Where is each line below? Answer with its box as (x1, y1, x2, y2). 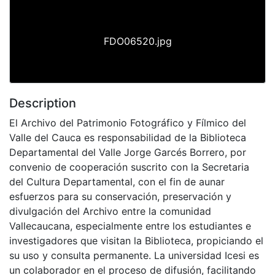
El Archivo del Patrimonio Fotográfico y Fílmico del (9, 116, 246, 129)
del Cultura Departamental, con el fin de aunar (9, 175, 225, 188)
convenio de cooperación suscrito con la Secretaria (9, 160, 249, 173)
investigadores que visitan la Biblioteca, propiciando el (9, 234, 263, 247)
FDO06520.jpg (103, 34, 172, 47)
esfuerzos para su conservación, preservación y (9, 190, 231, 203)
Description (9, 95, 76, 110)
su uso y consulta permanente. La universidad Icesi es (9, 249, 259, 261)
